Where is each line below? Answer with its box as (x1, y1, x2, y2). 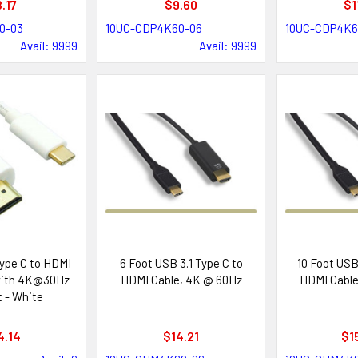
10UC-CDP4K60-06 (105, 21, 203, 36)
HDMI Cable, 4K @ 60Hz (120, 272, 242, 287)
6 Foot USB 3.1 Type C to (119, 255, 243, 270)
